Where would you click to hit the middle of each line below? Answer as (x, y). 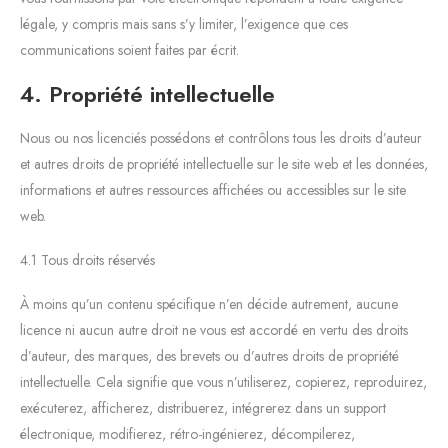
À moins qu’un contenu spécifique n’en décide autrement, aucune (209, 303)
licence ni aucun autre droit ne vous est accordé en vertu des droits (214, 329)
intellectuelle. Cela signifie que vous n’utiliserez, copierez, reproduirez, (223, 381)
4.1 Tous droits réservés (87, 259)
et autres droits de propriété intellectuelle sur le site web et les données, (224, 163)
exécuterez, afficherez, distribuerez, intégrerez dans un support (203, 407)
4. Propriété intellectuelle (147, 93)
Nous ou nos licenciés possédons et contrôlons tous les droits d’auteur (221, 137)
